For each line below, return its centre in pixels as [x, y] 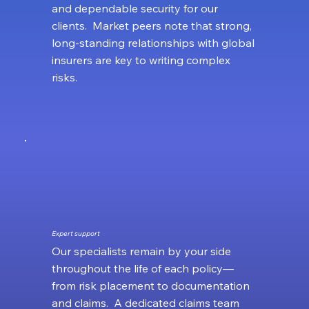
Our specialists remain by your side [141, 251]
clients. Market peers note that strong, [151, 25]
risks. [64, 77]
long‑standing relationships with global [153, 42]
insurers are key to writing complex [141, 60]
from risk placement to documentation [150, 285]
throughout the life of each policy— [142, 268]
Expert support [76, 234]
